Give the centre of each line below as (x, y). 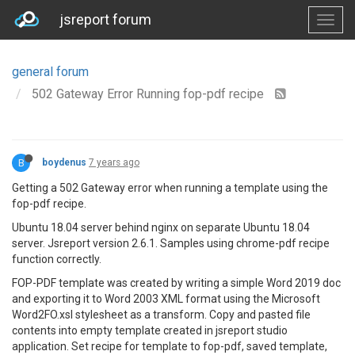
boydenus (64, 162)
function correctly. (57, 259)
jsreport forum (105, 19)
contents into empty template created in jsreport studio (150, 330)
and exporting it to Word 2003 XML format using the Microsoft (166, 299)
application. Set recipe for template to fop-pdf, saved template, (170, 346)
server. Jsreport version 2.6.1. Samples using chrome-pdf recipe (171, 243)
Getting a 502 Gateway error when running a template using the (170, 188)
